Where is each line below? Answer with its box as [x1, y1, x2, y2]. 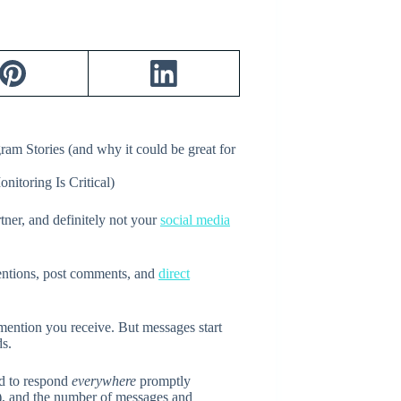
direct [158, 266, 190, 282]
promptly [136, 373, 191, 389]
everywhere [72, 373, 136, 389]
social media [160, 212, 230, 228]
